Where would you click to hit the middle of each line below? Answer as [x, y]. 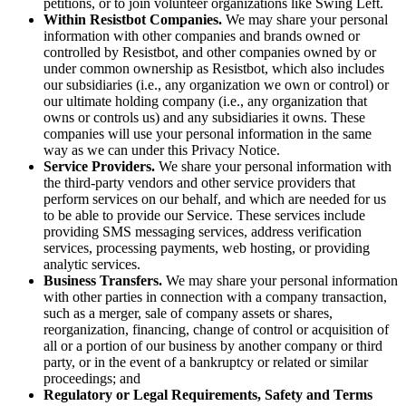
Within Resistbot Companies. [133, 19]
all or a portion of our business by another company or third [213, 345]
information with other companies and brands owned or [202, 35]
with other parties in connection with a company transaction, [215, 296]
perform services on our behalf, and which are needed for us [215, 198]
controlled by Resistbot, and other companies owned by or [210, 52]
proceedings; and [92, 378]
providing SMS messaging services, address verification [203, 231]
